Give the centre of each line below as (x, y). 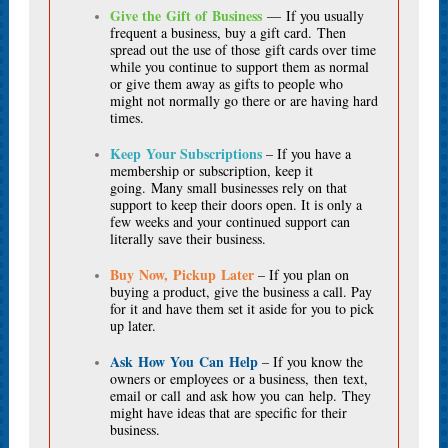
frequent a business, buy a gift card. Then (228, 32)
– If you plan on (301, 274)
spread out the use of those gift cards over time (243, 49)
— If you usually (313, 15)
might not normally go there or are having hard (244, 100)
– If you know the (310, 361)
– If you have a (306, 153)
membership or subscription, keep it (211, 170)
